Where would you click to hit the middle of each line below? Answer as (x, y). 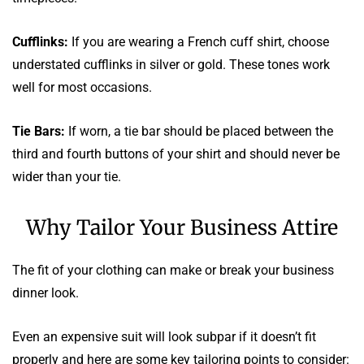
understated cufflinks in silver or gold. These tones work (171, 64)
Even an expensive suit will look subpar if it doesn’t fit (164, 336)
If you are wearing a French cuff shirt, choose (199, 41)
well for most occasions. (82, 87)
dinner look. (45, 292)
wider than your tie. (67, 176)
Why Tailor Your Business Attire (182, 227)
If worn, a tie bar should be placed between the (199, 131)
